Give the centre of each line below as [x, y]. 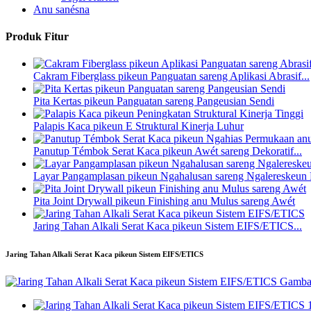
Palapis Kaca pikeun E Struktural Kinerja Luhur [138, 126]
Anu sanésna [61, 9]
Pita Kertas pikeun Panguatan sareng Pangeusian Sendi [154, 101]
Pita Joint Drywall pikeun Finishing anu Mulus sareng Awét [164, 201]
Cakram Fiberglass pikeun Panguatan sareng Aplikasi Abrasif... [171, 76]
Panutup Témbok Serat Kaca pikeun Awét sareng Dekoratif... [168, 151]
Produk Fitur [37, 36]
